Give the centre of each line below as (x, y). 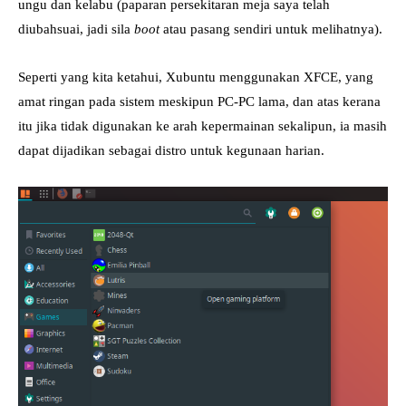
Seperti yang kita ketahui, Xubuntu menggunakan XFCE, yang (196, 77)
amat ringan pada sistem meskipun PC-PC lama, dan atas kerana (199, 102)
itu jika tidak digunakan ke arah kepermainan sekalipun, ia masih (203, 126)
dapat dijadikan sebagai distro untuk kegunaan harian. (171, 151)
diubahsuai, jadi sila (76, 29)
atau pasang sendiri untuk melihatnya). (271, 29)
